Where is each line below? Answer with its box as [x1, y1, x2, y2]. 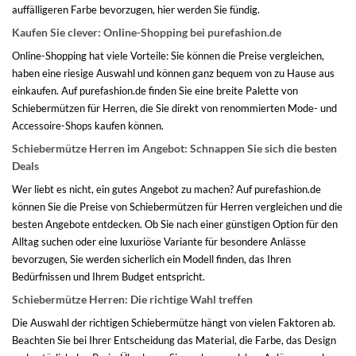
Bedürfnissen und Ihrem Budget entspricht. [12, 269, 205, 283]
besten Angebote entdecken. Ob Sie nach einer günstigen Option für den [12, 217, 338, 230]
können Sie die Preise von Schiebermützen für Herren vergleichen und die [12, 199, 342, 213]
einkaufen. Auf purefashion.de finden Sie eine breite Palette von [12, 83, 298, 97]
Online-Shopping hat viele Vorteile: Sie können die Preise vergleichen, [12, 48, 324, 62]
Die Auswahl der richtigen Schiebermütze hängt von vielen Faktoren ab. [12, 315, 335, 329]
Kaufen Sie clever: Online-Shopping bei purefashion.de [12, 25, 281, 39]
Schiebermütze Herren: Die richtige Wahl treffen [12, 292, 253, 306]
